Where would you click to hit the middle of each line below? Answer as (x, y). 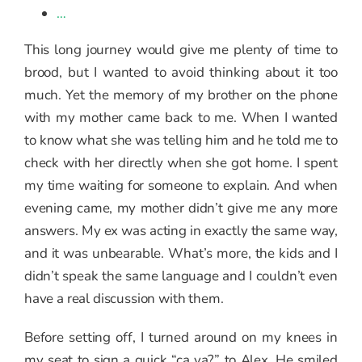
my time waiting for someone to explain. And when (181, 186)
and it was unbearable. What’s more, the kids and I (181, 254)
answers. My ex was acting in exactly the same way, (181, 231)
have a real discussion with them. (124, 299)
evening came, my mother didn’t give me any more (181, 208)
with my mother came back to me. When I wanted (181, 118)
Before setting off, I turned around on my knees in (181, 338)
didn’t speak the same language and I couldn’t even (181, 276)
